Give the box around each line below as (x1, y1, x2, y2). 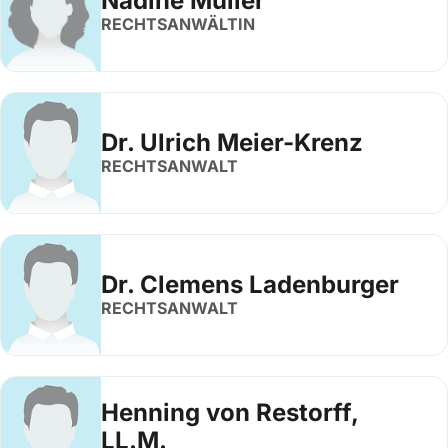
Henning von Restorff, (101, 398, 358, 427)
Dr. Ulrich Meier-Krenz (101, 128, 363, 157)
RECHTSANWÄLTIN (101, 14, 255, 34)
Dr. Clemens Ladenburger (101, 270, 399, 299)
